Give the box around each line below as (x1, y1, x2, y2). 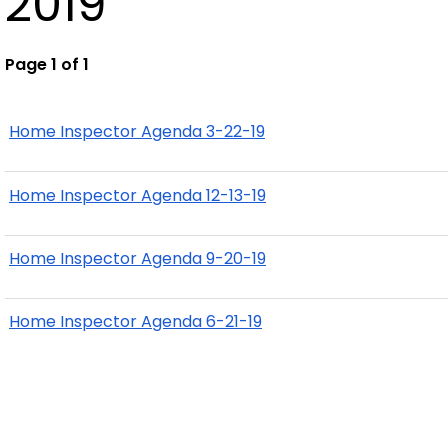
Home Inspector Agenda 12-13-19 (9, 183, 266, 207)
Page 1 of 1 (5, 53, 89, 76)
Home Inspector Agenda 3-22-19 (9, 120, 265, 144)
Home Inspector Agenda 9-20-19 (9, 246, 266, 270)
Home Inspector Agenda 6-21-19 (9, 310, 262, 334)
